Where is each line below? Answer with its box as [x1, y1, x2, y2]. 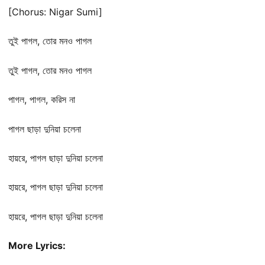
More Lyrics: [8, 240, 66, 252]
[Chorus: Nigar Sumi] [8, 6, 102, 18]
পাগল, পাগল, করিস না [8, 93, 75, 106]
